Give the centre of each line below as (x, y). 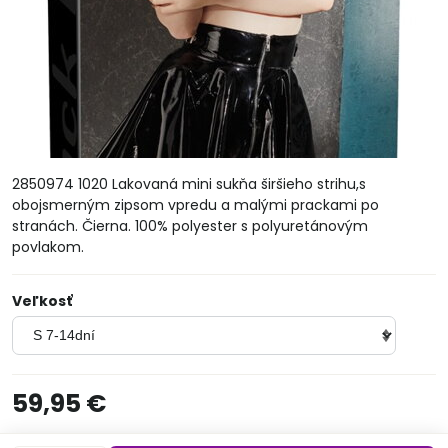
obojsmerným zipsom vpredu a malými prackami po (195, 205)
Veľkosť (42, 301)
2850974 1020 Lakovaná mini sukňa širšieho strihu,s (189, 184)
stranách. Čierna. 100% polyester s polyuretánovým (190, 226)
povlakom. (48, 247)
